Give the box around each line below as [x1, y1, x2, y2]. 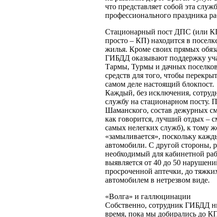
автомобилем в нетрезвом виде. [105, 175, 210, 184]
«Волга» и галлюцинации [105, 192, 191, 201]
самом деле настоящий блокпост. [105, 79, 214, 88]
